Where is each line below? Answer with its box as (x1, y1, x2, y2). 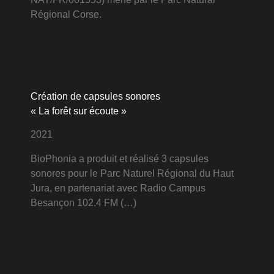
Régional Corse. (31, 9, 102, 20)
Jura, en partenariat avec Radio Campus (31, 183, 206, 194)
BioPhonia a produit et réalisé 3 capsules (31, 154, 209, 165)
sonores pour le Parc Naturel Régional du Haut (31, 168, 234, 179)
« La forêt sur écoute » (31, 105, 127, 116)
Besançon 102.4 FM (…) (31, 198, 136, 209)
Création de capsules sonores (31, 91, 160, 102)
